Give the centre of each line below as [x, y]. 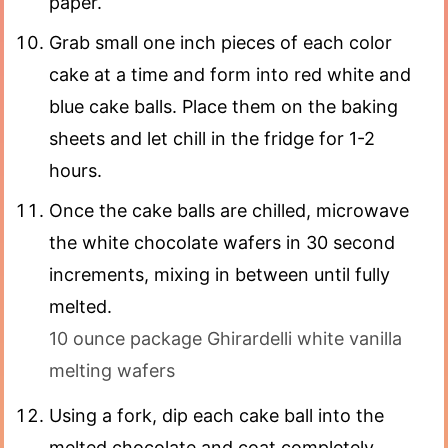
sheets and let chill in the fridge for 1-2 [212, 139]
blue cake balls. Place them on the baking [223, 107]
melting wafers [112, 371]
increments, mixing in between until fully [219, 275]
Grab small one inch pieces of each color [220, 43]
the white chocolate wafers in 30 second [222, 243]
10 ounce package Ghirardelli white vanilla [225, 339]
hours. [75, 171]
